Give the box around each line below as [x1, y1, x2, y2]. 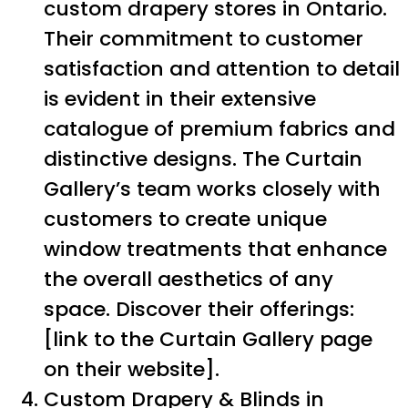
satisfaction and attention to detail [44, 54, 400, 83]
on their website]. [44, 354, 219, 383]
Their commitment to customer [44, 24, 363, 53]
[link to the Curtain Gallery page [44, 324, 372, 353]
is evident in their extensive [44, 84, 316, 113]
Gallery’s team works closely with [44, 174, 381, 203]
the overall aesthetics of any [44, 264, 333, 293]
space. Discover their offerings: [44, 294, 354, 323]
